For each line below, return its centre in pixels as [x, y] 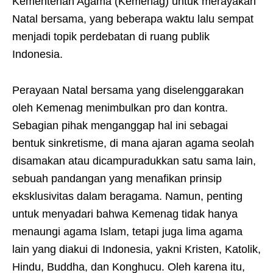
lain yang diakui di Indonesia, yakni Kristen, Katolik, [136, 249]
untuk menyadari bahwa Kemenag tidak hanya [125, 214]
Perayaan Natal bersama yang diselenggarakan [128, 90]
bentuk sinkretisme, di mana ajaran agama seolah [133, 143]
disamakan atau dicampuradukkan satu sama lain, [134, 161]
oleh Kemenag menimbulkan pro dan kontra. [120, 108]
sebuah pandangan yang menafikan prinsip [117, 179]
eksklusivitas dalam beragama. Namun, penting [127, 196]
